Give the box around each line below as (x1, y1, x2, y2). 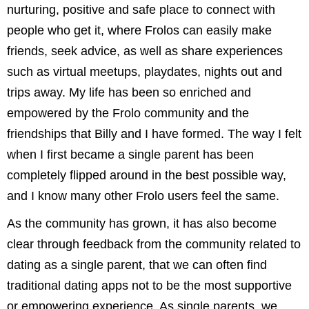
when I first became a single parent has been (7, 147, 254, 161)
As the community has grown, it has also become (7, 216, 277, 230)
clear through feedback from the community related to (7, 237, 301, 251)
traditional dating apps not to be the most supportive (7, 278, 292, 292)
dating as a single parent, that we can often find (7, 257, 267, 272)
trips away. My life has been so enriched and (7, 85, 251, 99)
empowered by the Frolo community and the (7, 106, 249, 120)
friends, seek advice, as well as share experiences (7, 43, 283, 58)
